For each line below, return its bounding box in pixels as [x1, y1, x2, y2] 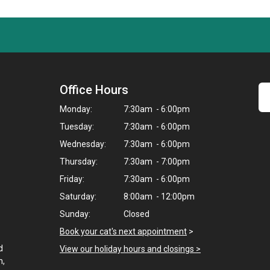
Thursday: [60, 157, 98, 166]
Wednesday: [60, 139, 106, 149]
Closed [122, 209, 149, 219]
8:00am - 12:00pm [122, 192, 195, 201]
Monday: [60, 104, 92, 114]
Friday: [60, 174, 84, 184]
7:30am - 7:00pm [122, 157, 190, 166]
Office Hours [60, 83, 128, 97]
